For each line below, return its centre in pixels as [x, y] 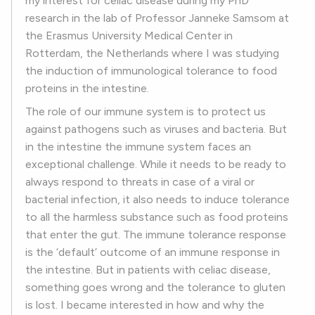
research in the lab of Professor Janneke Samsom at [157, 18]
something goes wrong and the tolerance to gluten [155, 288]
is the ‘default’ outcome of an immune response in [153, 252]
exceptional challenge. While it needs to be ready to [156, 165]
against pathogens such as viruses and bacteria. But [156, 129]
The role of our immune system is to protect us [146, 112]
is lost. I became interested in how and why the [145, 305]
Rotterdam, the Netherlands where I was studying [152, 53]
